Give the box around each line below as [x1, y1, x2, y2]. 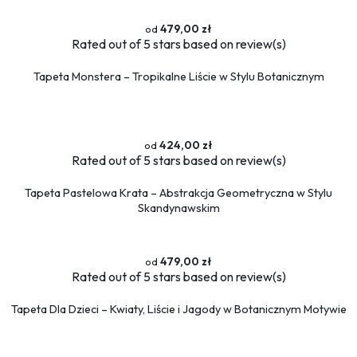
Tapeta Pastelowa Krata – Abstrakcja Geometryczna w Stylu [25, 185, 332, 200]
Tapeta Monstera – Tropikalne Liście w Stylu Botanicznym [33, 69, 324, 84]
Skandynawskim [137, 200, 220, 215]
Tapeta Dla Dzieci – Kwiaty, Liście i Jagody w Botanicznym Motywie [10, 301, 347, 316]
